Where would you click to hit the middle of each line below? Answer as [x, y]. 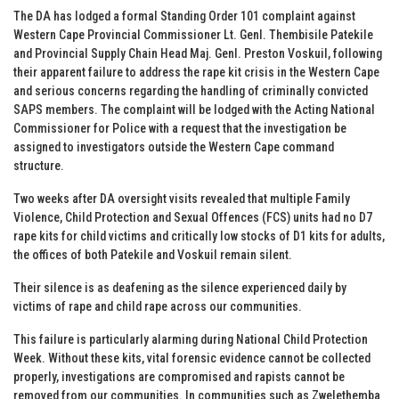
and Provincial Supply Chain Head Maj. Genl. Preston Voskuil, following [198, 53]
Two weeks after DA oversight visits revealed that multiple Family [182, 198]
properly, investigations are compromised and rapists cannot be [179, 376]
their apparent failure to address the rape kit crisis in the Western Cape [196, 72]
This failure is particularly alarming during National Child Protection [191, 339]
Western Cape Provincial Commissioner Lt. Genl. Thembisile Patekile [193, 34]
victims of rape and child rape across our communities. [158, 306]
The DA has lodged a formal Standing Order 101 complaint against [184, 16]
